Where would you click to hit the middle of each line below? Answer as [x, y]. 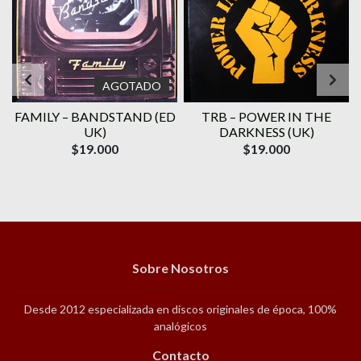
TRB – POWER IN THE [266, 117]
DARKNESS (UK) [266, 132]
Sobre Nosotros [180, 268]
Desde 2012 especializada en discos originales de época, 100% [180, 309]
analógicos [180, 326]
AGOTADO [132, 86]
